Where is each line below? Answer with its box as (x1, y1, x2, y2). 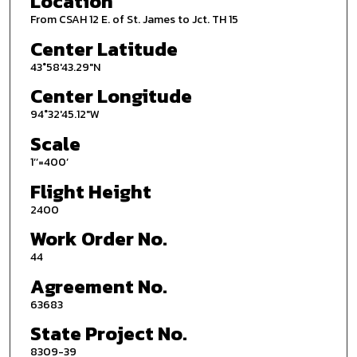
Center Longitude (29, 82, 192, 111)
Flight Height (29, 177, 151, 206)
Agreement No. (29, 272, 167, 300)
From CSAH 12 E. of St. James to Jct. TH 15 (29, 11, 238, 28)
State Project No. (29, 320, 187, 348)
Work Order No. (29, 225, 167, 253)
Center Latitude (29, 34, 178, 63)
